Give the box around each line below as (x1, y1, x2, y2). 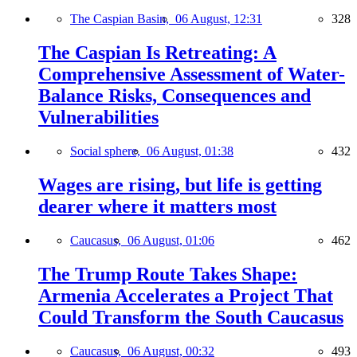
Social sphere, (70, 143, 147, 158)
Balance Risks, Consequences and (38, 85, 311, 107)
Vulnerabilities (38, 107, 159, 128)
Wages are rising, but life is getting (38, 174, 322, 195)
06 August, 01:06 (127, 233, 214, 247)
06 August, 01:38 (147, 143, 233, 158)
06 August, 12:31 (175, 12, 262, 26)
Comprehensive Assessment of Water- (38, 64, 345, 85)
